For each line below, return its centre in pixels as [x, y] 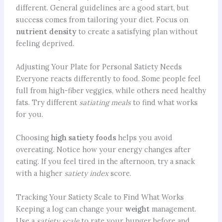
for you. [29, 114]
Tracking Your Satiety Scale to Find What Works [100, 197]
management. [173, 209]
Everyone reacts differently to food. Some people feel [108, 78]
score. [120, 173]
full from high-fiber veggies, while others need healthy [111, 90]
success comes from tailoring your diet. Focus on [102, 19]
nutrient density [46, 31]
